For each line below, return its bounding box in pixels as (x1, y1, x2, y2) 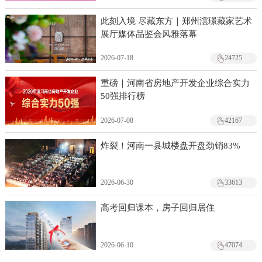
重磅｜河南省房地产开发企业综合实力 (101, 78, 250, 88)
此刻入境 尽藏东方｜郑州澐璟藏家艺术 (101, 16, 253, 26)
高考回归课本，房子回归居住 (101, 203, 215, 213)
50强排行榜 (101, 91, 146, 101)
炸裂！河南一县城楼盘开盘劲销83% (101, 140, 241, 150)
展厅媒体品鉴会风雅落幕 (101, 29, 198, 39)
